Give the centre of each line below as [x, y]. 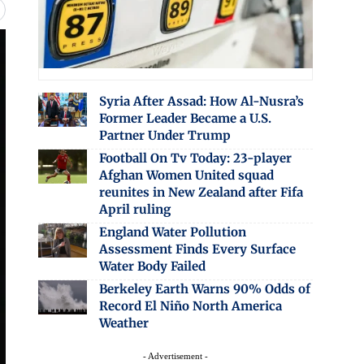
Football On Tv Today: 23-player [195, 158]
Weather [123, 323]
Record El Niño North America [190, 305]
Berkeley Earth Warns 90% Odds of [204, 288]
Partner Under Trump [165, 135]
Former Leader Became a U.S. [185, 118]
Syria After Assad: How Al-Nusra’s [201, 101]
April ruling [134, 209]
